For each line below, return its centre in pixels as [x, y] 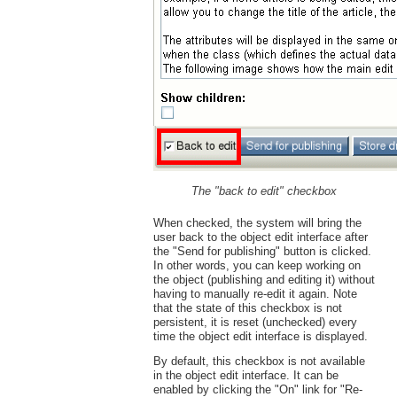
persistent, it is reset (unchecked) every [255, 322]
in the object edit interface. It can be [245, 376]
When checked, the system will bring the [257, 222]
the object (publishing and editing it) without [264, 279]
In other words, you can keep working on [257, 265]
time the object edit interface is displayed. [260, 336]
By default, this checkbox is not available [259, 362]
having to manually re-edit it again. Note [255, 293]
